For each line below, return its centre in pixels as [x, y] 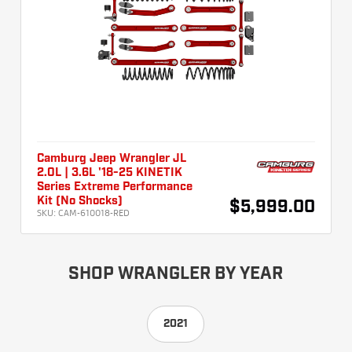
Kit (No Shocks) [80, 202]
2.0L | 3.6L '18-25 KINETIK [110, 173]
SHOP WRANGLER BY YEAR [176, 275]
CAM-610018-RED [94, 213]
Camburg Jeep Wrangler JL [112, 159]
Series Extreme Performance [115, 187]
